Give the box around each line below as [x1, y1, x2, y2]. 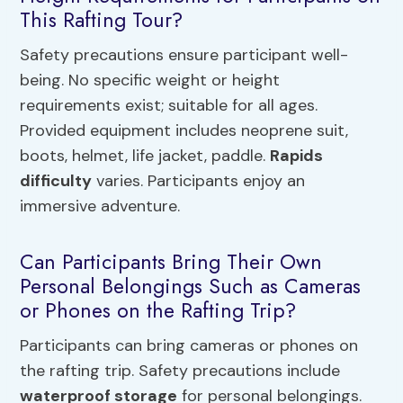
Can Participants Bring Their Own [20, 246, 323, 277]
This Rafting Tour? [20, 4, 184, 35]
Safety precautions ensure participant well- [20, 44, 349, 67]
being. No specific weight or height [20, 69, 281, 92]
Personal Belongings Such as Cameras [20, 270, 362, 301]
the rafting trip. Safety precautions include [20, 360, 341, 382]
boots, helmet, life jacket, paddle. [20, 145, 271, 167]
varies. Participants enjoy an [92, 170, 306, 193]
